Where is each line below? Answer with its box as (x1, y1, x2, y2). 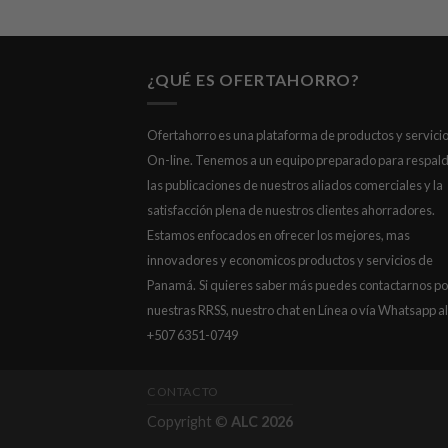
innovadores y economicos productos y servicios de (147, 252, 433, 269)
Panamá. (147, 277, 196, 294)
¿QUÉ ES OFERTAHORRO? (147, 69, 360, 89)
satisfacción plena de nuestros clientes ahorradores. (147, 202, 435, 219)
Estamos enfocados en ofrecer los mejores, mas (147, 227, 410, 244)
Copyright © (147, 413, 231, 431)
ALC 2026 (231, 413, 293, 431)
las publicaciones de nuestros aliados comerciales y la (147, 177, 443, 194)
